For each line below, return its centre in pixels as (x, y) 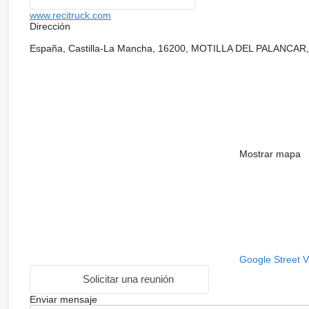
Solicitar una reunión (129, 279)
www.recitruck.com (70, 15)
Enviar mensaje (63, 299)
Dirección (50, 26)
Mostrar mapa (270, 153)
